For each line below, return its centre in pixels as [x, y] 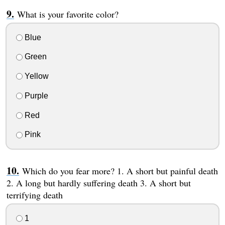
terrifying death [34, 195]
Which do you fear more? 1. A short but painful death [120, 171]
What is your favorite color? [68, 14]
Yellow [35, 76]
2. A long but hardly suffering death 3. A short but [98, 183]
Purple [35, 95]
